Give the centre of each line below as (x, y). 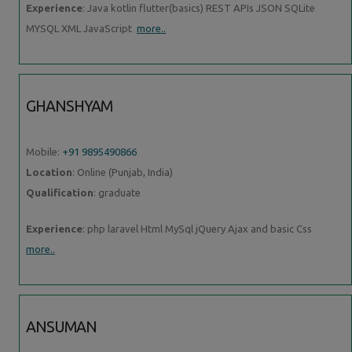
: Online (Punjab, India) (123, 172)
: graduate (117, 192)
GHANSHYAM (70, 106)
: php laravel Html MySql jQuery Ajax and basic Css (198, 228)
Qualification (60, 192)
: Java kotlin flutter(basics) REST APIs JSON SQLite (199, 7)
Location (49, 172)
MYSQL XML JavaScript (81, 28)
